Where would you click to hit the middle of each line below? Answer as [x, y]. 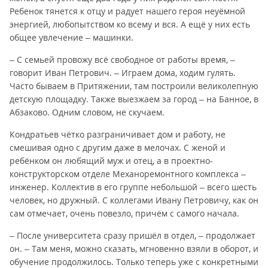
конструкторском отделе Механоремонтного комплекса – [128, 174]
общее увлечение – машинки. [71, 37]
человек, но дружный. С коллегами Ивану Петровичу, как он [134, 200]
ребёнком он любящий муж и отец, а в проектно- [111, 161]
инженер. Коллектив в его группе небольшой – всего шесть [133, 187]
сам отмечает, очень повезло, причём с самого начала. [124, 213]
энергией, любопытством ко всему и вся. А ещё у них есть [130, 24]
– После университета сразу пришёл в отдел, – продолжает [133, 235]
